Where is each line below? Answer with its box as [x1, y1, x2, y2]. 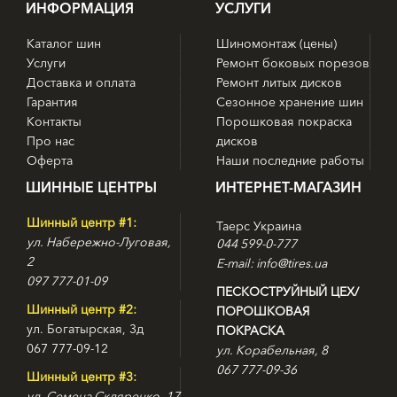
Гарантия [27, 94, 78, 111]
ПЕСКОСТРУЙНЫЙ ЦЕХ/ [216, 284, 359, 300]
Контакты [27, 113, 82, 130]
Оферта [27, 152, 73, 169]
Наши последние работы [216, 152, 364, 169]
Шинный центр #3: [27, 369, 136, 385]
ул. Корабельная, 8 [216, 342, 328, 359]
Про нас [27, 133, 74, 150]
